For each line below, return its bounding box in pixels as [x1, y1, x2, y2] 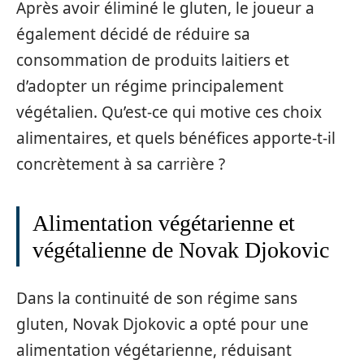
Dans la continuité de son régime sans [16, 287, 297, 309]
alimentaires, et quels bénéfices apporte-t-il [16, 128, 336, 149]
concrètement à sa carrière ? [16, 154, 225, 175]
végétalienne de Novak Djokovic [32, 237, 329, 263]
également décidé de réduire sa [16, 24, 250, 45]
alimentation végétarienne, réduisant [16, 339, 292, 361]
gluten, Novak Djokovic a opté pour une [16, 313, 309, 335]
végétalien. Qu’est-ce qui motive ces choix [16, 102, 322, 123]
